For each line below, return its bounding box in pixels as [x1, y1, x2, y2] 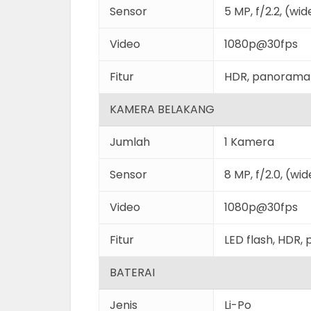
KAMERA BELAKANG [110, 101, 215, 117]
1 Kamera [224, 134, 274, 150]
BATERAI [110, 264, 155, 280]
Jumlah [110, 134, 150, 150]
